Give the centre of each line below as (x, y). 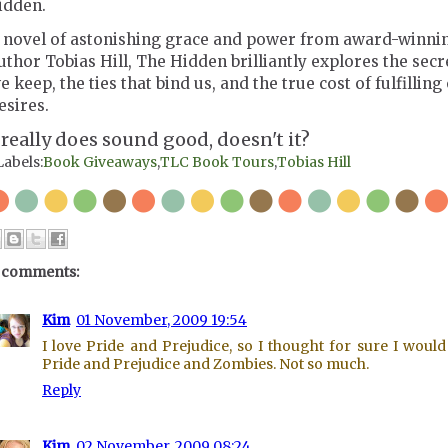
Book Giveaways (100, 162)
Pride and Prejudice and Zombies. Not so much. (205, 364)
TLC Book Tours (217, 162)
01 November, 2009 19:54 (161, 320)
